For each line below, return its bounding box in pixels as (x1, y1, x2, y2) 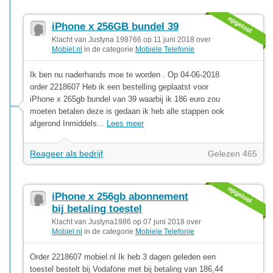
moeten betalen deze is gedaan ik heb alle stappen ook (30, 106, 224, 116)
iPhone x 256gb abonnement (52, 190, 188, 202)
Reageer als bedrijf (30, 148, 103, 158)
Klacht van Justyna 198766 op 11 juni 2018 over (52, 35, 211, 44)
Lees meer (107, 118, 144, 128)
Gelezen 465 (208, 148, 257, 158)
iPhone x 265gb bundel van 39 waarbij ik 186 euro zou (30, 94, 220, 104)
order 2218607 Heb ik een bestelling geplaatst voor (30, 82, 208, 91)
